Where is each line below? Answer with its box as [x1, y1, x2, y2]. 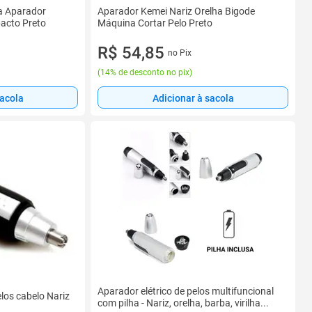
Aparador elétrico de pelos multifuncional [97, 286, 274, 297]
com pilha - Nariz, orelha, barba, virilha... [97, 297, 269, 309]
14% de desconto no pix [100, 68, 189, 77]
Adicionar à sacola [152, 92, 234, 104]
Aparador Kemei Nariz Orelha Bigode [97, 6, 255, 17]
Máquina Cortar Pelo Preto [97, 17, 212, 29]
